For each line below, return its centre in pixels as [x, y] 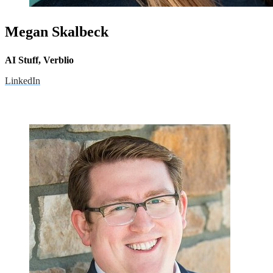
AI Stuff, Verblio [39, 60]
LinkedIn [23, 81]
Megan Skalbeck [57, 32]
